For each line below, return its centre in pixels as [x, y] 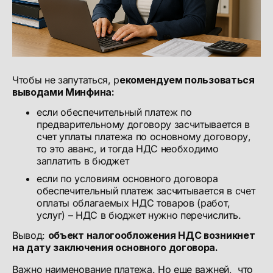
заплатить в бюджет [83, 161]
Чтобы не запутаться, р [66, 80]
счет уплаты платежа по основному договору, [144, 136]
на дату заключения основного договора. [115, 248]
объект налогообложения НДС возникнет [151, 236]
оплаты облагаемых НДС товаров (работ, [134, 203]
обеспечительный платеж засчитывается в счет [146, 191]
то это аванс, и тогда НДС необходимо [128, 148]
